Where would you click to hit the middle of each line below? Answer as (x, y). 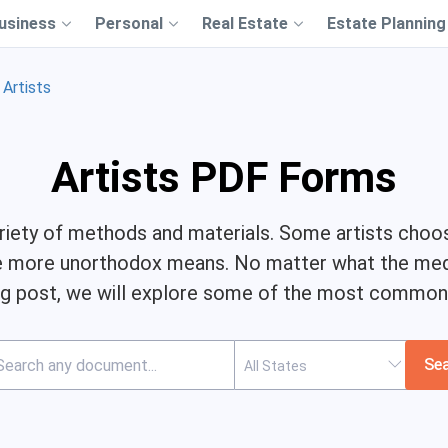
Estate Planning (386, 23)
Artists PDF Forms (224, 177)
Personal (129, 23)
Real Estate (245, 23)
